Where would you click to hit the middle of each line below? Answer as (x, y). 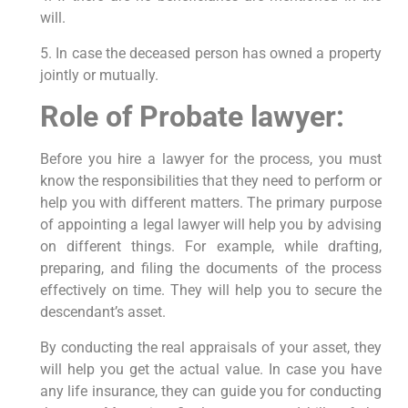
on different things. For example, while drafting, (210, 247)
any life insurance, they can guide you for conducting (210, 391)
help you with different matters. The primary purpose (210, 203)
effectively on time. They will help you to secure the (210, 291)
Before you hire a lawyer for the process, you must (210, 159)
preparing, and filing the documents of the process (210, 269)
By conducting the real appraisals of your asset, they (210, 347)
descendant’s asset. (102, 312)
